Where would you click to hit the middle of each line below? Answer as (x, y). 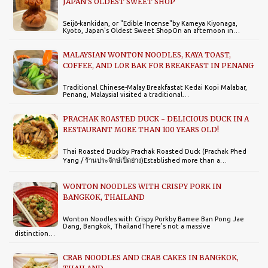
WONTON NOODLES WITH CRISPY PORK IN (142, 186)
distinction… (35, 233)
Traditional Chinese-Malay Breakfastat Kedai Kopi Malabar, (155, 87)
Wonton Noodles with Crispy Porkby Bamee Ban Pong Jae (153, 219)
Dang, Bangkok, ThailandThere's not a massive (137, 226)
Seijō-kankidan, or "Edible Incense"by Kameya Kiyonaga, (150, 23)
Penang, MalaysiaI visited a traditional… (126, 94)
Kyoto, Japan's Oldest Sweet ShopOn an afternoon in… (151, 30)
